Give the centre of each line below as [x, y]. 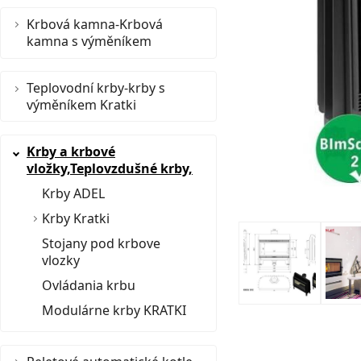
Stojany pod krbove [101, 243]
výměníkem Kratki [81, 104]
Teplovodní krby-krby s [96, 87]
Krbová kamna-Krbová [95, 24]
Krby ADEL [73, 193]
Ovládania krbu [89, 285]
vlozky [61, 260]
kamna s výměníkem [89, 41]
